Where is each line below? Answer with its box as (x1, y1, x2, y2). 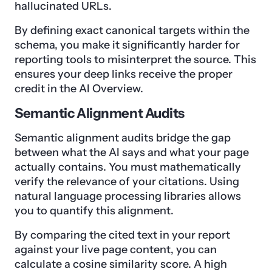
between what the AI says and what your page (15, 146, 249, 160)
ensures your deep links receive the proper (15, 67, 233, 81)
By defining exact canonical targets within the (15, 24, 250, 38)
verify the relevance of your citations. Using (15, 175, 239, 189)
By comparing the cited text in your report (15, 228, 230, 242)
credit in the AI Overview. (15, 82, 143, 96)
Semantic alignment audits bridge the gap (15, 131, 231, 145)
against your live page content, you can (15, 243, 217, 257)
